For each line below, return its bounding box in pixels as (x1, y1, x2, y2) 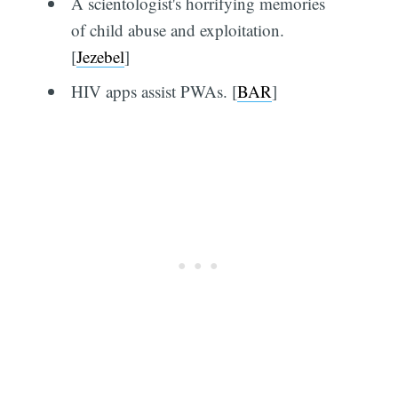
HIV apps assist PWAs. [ (70, 80, 237, 103)
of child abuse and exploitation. (70, 18, 284, 41)
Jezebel (76, 44, 124, 68)
